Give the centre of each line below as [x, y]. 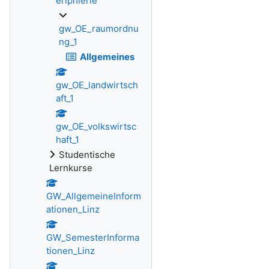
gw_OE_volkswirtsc [96, 126]
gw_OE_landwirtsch [97, 85]
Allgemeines [107, 57]
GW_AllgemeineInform [94, 196]
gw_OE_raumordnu [99, 29]
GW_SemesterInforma [93, 237]
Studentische [87, 155]
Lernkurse [71, 168]
